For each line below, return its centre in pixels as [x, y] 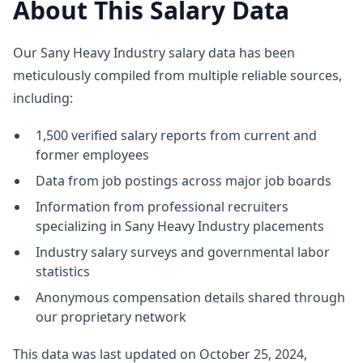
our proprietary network [111, 317]
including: [43, 98]
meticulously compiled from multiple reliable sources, [177, 75]
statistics [63, 271]
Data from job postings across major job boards [184, 181]
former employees [92, 155]
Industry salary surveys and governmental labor [183, 252]
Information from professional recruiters [162, 207]
